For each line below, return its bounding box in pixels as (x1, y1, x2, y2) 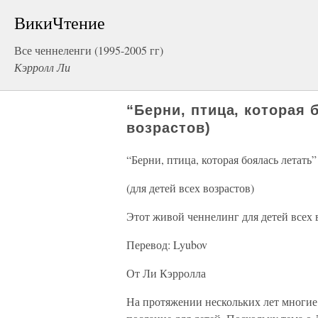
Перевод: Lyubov (126, 237, 207, 252)
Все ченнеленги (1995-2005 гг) (14, 43, 163, 57)
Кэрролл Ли (14, 60, 70, 75)
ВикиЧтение (14, 11, 105, 34)
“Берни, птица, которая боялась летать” (126, 152, 317, 167)
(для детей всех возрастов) (126, 180, 254, 195)
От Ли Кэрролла (126, 265, 206, 280)
